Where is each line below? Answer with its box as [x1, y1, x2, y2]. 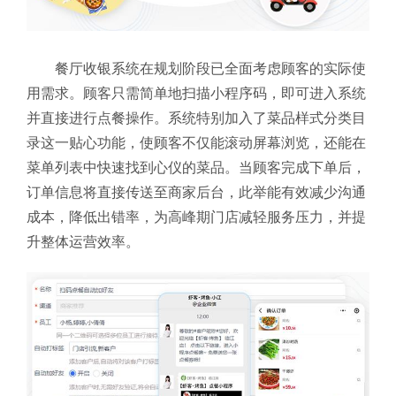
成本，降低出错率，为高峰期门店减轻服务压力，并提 [27, 209, 366, 225]
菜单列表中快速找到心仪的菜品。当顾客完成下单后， [27, 160, 366, 176]
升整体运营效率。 [27, 234, 140, 250]
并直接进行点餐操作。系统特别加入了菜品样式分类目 [27, 110, 366, 126]
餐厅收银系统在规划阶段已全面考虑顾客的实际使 [55, 61, 366, 77]
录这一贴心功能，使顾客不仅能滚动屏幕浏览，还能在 [27, 135, 366, 151]
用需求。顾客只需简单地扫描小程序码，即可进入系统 [27, 86, 366, 102]
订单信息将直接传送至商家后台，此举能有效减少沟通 [27, 185, 366, 201]
